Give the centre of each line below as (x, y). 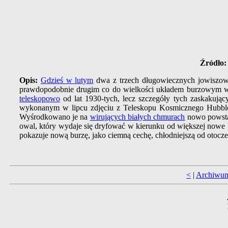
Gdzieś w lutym (67, 80)
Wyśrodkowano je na (54, 117)
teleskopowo (39, 99)
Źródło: (213, 63)
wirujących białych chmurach (137, 117)
